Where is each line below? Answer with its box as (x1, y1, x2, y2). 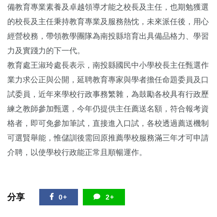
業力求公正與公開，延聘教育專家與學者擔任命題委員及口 (7, 75, 209, 84)
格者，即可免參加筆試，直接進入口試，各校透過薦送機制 (7, 119, 209, 127)
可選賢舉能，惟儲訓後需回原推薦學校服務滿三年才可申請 (7, 133, 209, 142)
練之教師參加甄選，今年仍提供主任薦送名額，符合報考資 (7, 104, 209, 113)
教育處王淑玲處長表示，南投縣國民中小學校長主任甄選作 (7, 61, 209, 69)
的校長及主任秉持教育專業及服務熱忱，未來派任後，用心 (7, 17, 209, 26)
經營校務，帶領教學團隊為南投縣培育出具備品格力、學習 (7, 31, 209, 40)
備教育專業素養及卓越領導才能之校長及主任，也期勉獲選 (7, 2, 209, 11)
